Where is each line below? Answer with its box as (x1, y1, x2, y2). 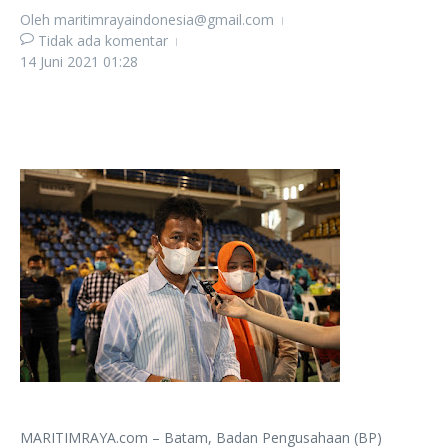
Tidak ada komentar (38, 31, 168, 50)
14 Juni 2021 (20, 52, 103, 71)
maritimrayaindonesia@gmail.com (54, 10, 274, 29)
